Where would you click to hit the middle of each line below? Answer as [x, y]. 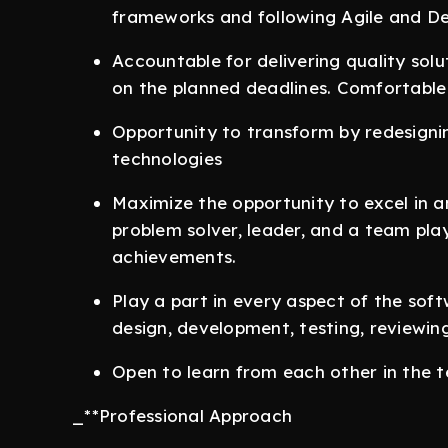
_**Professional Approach [182, 416]
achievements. [174, 257]
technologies [167, 159]
